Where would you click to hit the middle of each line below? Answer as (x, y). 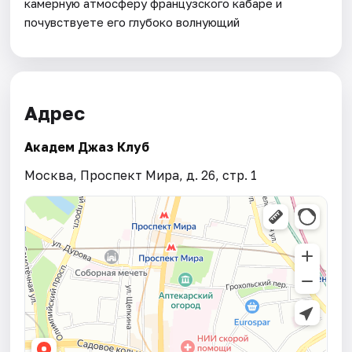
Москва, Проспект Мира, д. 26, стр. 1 (141, 176)
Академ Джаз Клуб (87, 147)
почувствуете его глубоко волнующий (132, 22)
